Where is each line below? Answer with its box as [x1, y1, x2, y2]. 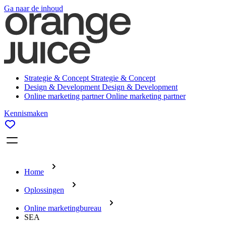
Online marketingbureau [24, 204, 101, 212]
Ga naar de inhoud [4, 4, 63, 13]
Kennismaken [4, 109, 48, 118]
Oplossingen [24, 186, 64, 194]
